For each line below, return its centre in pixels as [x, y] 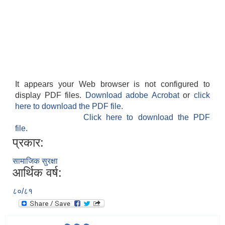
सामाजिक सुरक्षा [35, 161]
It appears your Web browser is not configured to [113, 84]
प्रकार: [28, 143]
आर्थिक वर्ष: [37, 173]
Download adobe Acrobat [134, 95]
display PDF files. [50, 95]
